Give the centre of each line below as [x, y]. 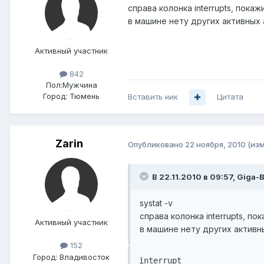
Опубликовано [156, 144]
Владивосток [85, 257]
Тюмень [85, 96]
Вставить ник [153, 97]
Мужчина [80, 85]
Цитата [230, 97]
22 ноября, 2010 [215, 144]
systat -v [156, 203]
